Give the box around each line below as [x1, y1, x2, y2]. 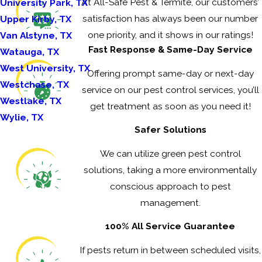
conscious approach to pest [109, 180, 231, 192]
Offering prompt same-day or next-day [87, 67, 254, 79]
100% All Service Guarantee [105, 220, 236, 232]
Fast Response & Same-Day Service [88, 44, 253, 56]
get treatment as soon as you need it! [89, 100, 251, 112]
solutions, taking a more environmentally [84, 164, 257, 175]
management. [140, 196, 201, 208]
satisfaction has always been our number [82, 13, 258, 25]
